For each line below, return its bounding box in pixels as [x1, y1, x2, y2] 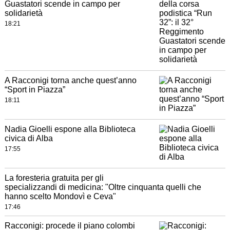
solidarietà [4, 9, 43, 18]
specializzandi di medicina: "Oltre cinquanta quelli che [4, 183, 201, 192]
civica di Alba [4, 134, 53, 143]
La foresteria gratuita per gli [4, 174, 104, 183]
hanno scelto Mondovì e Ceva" [4, 192, 116, 201]
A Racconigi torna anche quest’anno [4, 76, 137, 85]
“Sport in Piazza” [4, 85, 65, 94]
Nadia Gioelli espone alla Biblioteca [4, 125, 136, 134]
